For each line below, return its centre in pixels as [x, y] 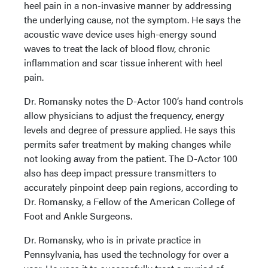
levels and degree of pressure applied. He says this [130, 129]
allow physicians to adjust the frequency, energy [124, 115]
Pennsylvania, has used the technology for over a [126, 254]
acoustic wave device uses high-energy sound [120, 33]
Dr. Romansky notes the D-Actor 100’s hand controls [134, 100]
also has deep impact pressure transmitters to [120, 172]
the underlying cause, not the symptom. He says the [132, 19]
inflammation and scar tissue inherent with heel [123, 62]
